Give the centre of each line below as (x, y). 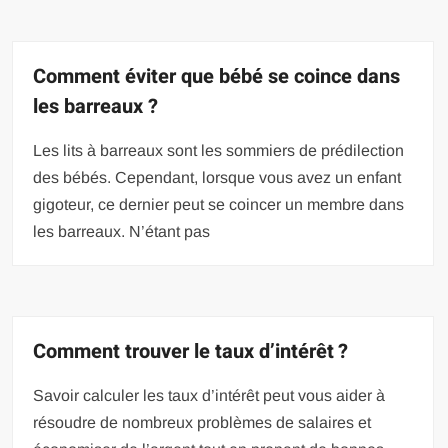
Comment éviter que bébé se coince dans (217, 76)
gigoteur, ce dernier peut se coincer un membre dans (219, 204)
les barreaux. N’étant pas (122, 231)
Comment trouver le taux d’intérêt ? (191, 351)
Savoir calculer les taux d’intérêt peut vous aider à (209, 395)
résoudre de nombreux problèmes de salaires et (202, 422)
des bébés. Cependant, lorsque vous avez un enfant (217, 177)
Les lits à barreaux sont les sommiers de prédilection (219, 150)
